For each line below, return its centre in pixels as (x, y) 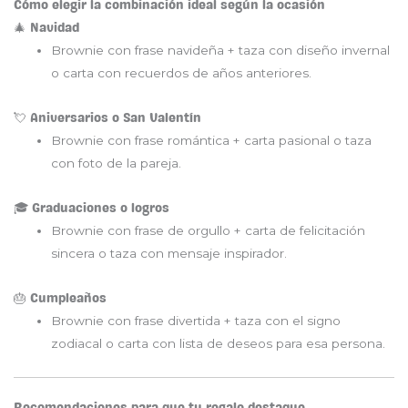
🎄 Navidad (46, 27)
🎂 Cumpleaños (60, 298)
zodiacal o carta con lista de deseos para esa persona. (219, 343)
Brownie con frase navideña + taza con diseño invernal (221, 50)
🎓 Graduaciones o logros (92, 208)
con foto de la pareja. (117, 163)
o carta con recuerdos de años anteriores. (182, 72)
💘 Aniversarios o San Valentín (107, 117)
